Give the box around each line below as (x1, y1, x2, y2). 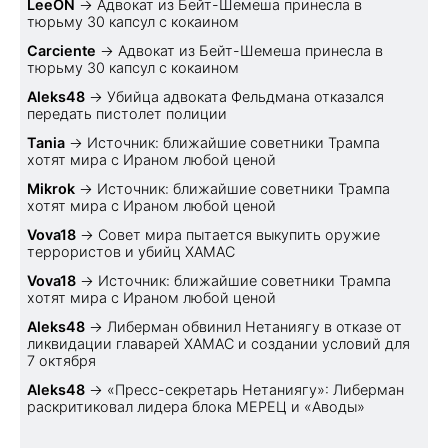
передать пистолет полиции (27, 104, 227, 122)
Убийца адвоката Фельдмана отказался (107, 87, 384, 105)
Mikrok (27, 179, 75, 197)
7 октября (27, 351, 96, 369)
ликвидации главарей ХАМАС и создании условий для (27, 334, 410, 352)
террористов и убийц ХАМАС (27, 242, 235, 260)
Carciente (27, 41, 96, 59)
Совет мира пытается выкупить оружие (98, 225, 380, 243)
